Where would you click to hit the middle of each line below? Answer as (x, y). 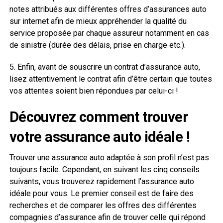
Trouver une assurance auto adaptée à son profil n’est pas (109, 158)
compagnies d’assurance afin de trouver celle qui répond (107, 217)
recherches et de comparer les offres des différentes (103, 205)
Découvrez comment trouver (99, 117)
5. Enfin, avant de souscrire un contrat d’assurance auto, (105, 67)
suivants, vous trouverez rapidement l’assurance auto (102, 181)
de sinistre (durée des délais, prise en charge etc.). (97, 45)
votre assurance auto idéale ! (99, 137)
